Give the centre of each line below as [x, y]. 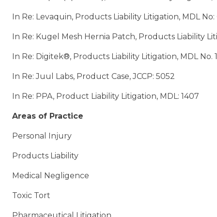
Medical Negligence [51, 176]
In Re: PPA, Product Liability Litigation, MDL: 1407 [106, 96]
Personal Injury [42, 136]
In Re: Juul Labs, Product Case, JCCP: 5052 [93, 77]
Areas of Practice [48, 116]
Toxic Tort [31, 196]
